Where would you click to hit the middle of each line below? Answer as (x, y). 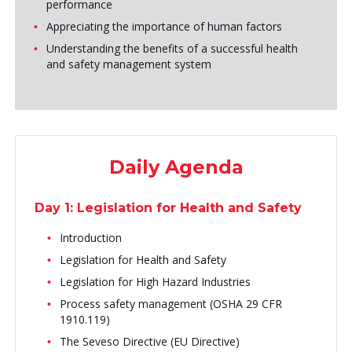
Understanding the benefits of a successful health (172, 48)
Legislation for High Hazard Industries (155, 282)
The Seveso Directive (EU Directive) (149, 341)
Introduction (90, 238)
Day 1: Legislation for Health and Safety (168, 208)
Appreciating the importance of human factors (165, 26)
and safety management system (128, 64)
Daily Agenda (176, 167)
